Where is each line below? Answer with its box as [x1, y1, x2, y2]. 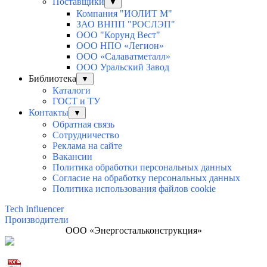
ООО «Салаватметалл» [76, 51, 170, 61]
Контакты [29, 107, 69, 117]
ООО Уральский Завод [76, 61, 169, 72]
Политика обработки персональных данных [52, 162, 232, 172]
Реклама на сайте [52, 140, 122, 151]
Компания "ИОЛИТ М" [76, 8, 172, 18]
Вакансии [52, 151, 92, 162]
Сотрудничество [52, 129, 119, 140]
